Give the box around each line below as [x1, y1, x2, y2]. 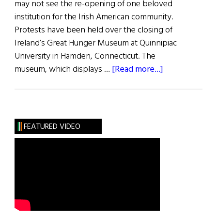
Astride [163, 114, 190, 129]
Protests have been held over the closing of [15, 23, 172, 38]
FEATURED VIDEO [23, 121, 80, 134]
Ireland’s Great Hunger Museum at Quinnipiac [15, 36, 177, 51]
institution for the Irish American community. [15, 10, 173, 25]
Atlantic [163, 140, 193, 155]
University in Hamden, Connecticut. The [15, 49, 155, 64]
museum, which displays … [15, 62, 112, 77]
